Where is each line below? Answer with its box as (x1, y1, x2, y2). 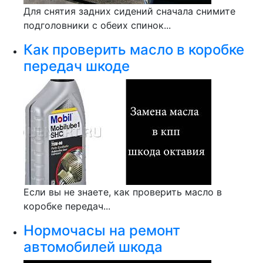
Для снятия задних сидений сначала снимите (23, 5, 235, 17)
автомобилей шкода (23, 238, 163, 255)
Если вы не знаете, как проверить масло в (23, 186, 222, 198)
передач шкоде (23, 58, 130, 75)
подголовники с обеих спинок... (23, 19, 171, 31)
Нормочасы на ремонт (23, 222, 180, 239)
